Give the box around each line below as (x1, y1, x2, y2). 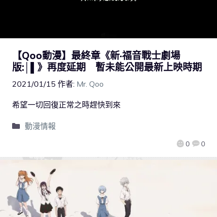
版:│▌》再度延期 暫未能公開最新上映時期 (12, 61, 202, 73)
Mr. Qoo (77, 78, 104, 89)
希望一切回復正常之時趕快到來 (12, 99, 121, 109)
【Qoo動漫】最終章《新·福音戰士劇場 (12, 49, 180, 62)
